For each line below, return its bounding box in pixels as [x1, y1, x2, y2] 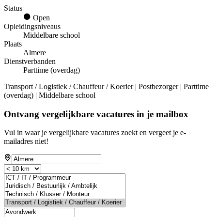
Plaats [4, 39, 22, 48]
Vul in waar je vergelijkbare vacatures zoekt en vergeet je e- [4, 128, 186, 137]
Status [4, 3, 22, 12]
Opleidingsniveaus [4, 22, 61, 31]
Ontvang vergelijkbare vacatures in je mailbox [4, 108, 188, 119]
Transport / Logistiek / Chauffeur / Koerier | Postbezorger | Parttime [4, 82, 209, 91]
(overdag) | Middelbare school [4, 91, 95, 99]
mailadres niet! [4, 137, 48, 146]
